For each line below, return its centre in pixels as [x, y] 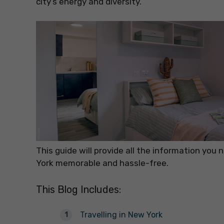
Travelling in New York [121, 215]
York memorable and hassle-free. [102, 163]
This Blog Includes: [78, 190]
